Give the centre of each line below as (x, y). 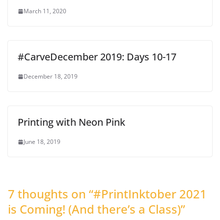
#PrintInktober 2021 (150, 194)
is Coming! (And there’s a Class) (94, 209)
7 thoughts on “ (51, 194)
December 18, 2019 (51, 77)
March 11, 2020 (45, 11)
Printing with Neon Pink (71, 122)
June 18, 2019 (42, 142)
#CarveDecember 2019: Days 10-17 (97, 57)
